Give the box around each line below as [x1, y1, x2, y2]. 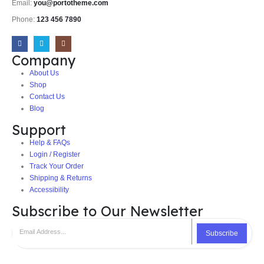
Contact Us [29, 93, 65, 101]
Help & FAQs [29, 138, 70, 147]
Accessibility [29, 186, 69, 194]
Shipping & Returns [29, 174, 92, 182]
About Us [29, 69, 59, 77]
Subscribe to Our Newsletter [12, 203, 203, 220]
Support [12, 121, 66, 139]
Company [12, 52, 75, 70]
